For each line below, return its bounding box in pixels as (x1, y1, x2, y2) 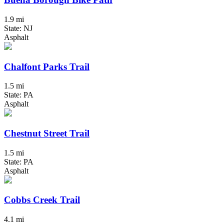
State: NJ (4, 23, 32, 32)
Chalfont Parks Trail (4, 61, 89, 72)
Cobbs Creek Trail (4, 194, 80, 205)
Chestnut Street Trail (4, 127, 89, 138)
